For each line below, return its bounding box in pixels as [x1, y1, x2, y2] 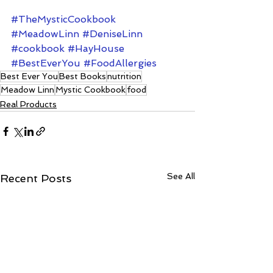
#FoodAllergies [83, 57, 157, 69]
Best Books [59, 71, 106, 81]
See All [167, 171, 195, 181]
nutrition [107, 71, 141, 81]
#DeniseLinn [82, 27, 143, 40]
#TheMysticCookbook [11, 13, 116, 25]
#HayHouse [68, 42, 124, 54]
